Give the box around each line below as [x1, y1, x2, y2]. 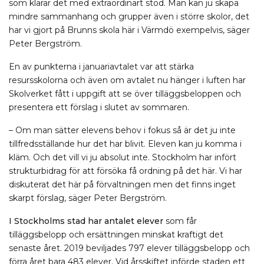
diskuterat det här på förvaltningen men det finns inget [9, 179, 236, 190]
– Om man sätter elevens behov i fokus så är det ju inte [9, 125, 236, 136]
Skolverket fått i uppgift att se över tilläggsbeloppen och [9, 88, 241, 99]
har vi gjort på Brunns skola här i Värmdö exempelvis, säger [9, 25, 250, 35]
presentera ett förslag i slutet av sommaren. [9, 102, 189, 113]
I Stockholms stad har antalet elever [9, 216, 163, 226]
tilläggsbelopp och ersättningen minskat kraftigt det [9, 229, 223, 240]
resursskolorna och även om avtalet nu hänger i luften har [9, 75, 246, 85]
